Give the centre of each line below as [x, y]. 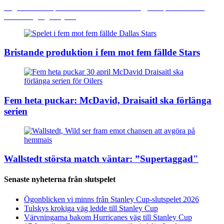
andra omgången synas [40, 16]
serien [16, 111]
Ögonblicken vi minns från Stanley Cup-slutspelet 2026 [111, 199]
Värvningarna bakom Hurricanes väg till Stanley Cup [108, 217]
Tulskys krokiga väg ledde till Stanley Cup [91, 208]
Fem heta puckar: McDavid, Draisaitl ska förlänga [108, 100]
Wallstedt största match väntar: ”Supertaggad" [101, 159]
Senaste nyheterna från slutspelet [60, 179]
